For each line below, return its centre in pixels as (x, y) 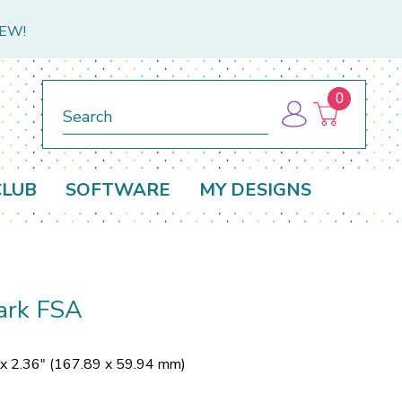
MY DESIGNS (255, 190)
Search (83, 102)
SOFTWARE (118, 190)
